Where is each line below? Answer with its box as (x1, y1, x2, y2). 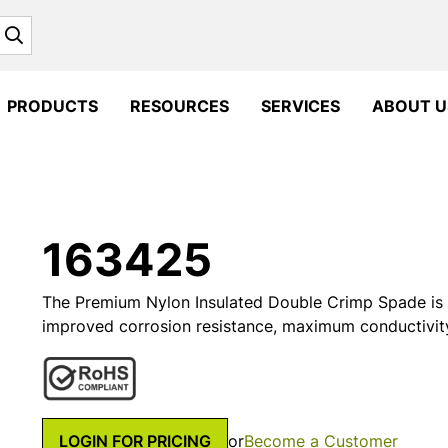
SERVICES (261, 96, 340, 117)
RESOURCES (130, 96, 229, 117)
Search (22, 24, 72, 45)
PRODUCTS (7, 96, 98, 117)
